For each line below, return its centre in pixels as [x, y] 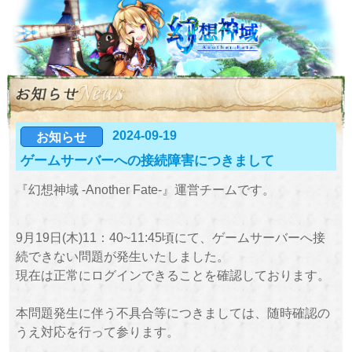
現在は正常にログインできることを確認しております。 [172, 275]
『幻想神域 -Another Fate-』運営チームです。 [145, 190]
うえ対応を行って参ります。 [97, 331]
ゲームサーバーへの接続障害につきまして [147, 161]
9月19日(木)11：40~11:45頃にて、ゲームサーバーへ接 [170, 237]
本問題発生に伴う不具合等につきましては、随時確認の [172, 312]
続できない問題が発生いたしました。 [122, 256]
